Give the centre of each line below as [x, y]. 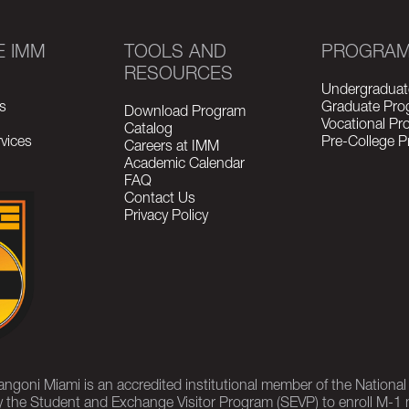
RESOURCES [178, 76]
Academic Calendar [184, 165]
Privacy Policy [166, 217]
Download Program [184, 113]
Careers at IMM [171, 148]
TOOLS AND [175, 54]
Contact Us [159, 200]
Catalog [148, 131]
